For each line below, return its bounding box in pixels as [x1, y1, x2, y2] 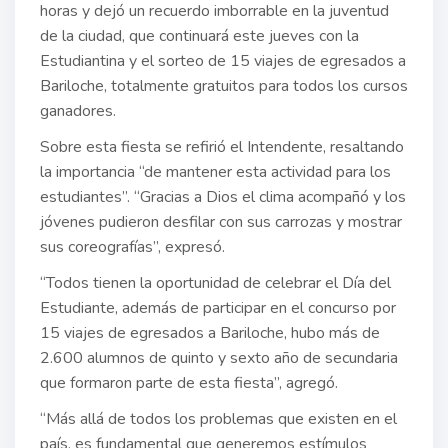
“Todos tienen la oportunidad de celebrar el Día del [40, 272, 391, 295]
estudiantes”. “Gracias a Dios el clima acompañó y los [40, 186, 406, 209]
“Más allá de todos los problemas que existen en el [40, 408, 397, 431]
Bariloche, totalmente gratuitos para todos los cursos [40, 75, 408, 98]
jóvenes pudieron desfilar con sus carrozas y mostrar [40, 211, 402, 234]
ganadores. [40, 100, 116, 123]
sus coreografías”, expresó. [40, 236, 225, 259]
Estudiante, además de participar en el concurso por [40, 297, 396, 320]
